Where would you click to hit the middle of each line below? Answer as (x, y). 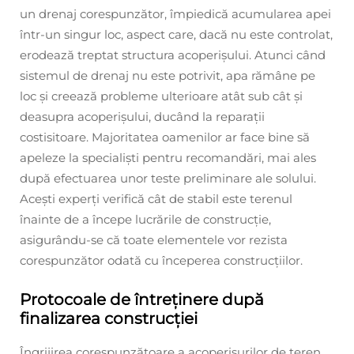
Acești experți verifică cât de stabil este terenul (156, 199)
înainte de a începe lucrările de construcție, (145, 220)
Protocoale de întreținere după (142, 300)
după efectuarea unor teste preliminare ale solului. (168, 179)
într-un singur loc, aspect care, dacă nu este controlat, (176, 35)
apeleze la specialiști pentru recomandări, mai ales (168, 158)
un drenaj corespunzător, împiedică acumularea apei (175, 14)
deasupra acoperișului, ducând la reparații (142, 117)
